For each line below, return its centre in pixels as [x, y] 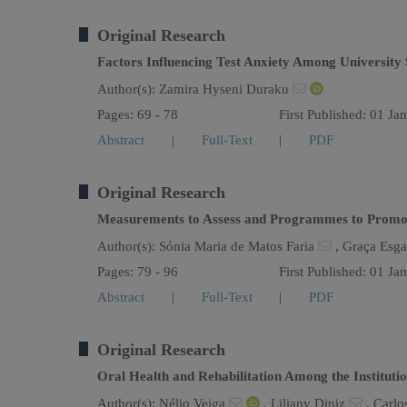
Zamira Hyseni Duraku [226, 89]
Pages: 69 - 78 [138, 114]
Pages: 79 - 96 [138, 272]
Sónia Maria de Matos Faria [238, 246]
